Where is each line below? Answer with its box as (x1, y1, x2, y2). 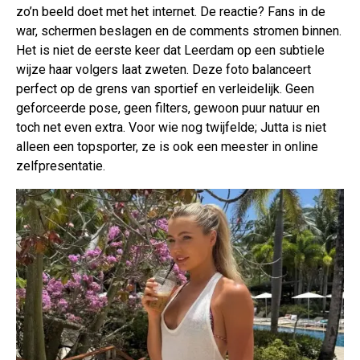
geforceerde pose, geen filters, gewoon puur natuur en (16, 100, 320, 116)
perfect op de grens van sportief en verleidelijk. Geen (16, 80, 314, 96)
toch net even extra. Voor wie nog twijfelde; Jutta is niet (16, 119, 326, 135)
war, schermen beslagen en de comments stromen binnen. (16, 22, 342, 39)
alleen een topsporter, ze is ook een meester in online (16, 138, 318, 154)
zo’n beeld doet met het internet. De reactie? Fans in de (16, 3, 325, 19)
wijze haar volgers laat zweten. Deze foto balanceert (16, 61, 311, 77)
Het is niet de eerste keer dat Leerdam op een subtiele (16, 42, 325, 58)
